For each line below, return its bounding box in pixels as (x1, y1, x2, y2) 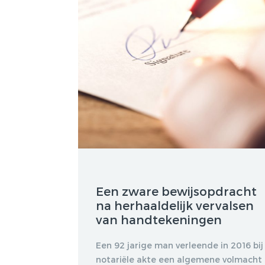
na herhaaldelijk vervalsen (96, 198, 254, 212)
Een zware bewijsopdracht (96, 183, 257, 198)
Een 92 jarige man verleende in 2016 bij (96, 240, 263, 250)
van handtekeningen (96, 212, 222, 227)
